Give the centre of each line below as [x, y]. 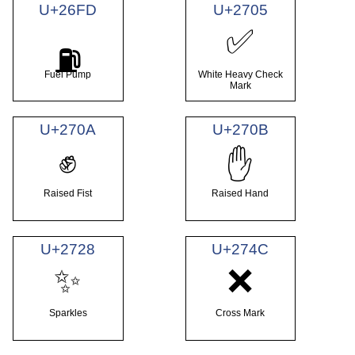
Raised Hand [240, 194]
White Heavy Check [240, 74]
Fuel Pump [68, 74]
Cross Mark [240, 313]
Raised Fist [68, 194]
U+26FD [68, 10]
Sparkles [68, 313]
